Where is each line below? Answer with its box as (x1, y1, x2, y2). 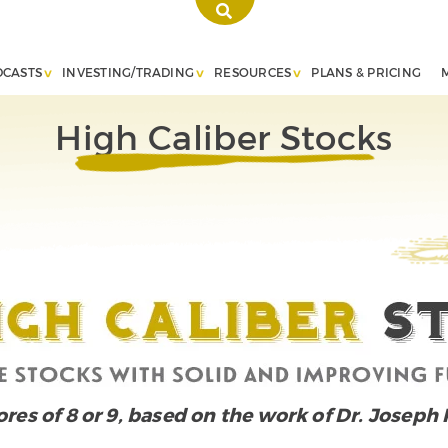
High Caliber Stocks (55, 116, 393, 157)
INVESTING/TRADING (62, 64, 195, 79)
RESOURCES (214, 64, 292, 79)
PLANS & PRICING (311, 64, 421, 79)
